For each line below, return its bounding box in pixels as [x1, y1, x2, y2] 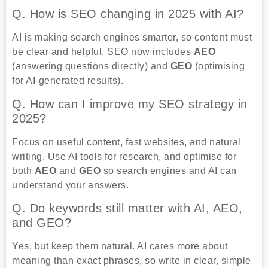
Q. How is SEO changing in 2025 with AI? [12, 7, 244, 21]
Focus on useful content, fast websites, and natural [12, 136, 241, 147]
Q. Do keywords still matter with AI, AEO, [12, 202, 243, 215]
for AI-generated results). [12, 75, 123, 86]
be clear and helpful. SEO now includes [12, 47, 194, 57]
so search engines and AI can [100, 165, 237, 176]
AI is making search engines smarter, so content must [12, 32, 252, 43]
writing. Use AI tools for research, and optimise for [12, 151, 236, 162]
